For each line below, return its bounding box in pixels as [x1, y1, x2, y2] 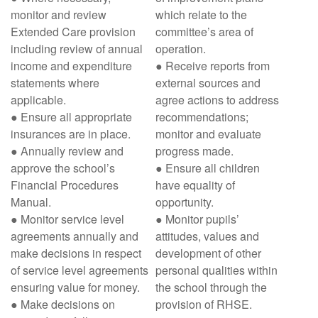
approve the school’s [11, 160, 115, 176]
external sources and [155, 75, 261, 91]
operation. [155, 40, 206, 57]
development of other [155, 245, 261, 261]
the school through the [155, 279, 267, 295]
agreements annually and [11, 228, 138, 244]
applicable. [11, 92, 66, 108]
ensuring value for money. [11, 279, 140, 295]
